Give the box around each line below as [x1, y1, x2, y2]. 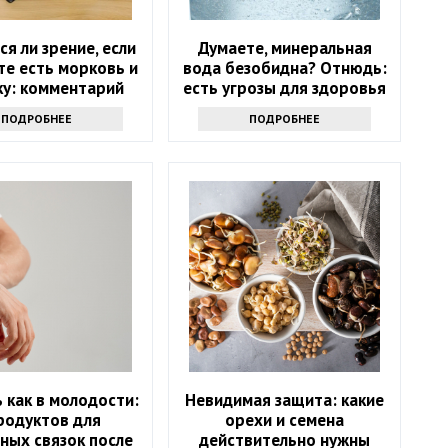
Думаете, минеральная [197, 36, 372, 59]
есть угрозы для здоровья [183, 76, 387, 99]
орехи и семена [225, 408, 345, 431]
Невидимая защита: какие [185, 388, 385, 411]
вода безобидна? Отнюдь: [182, 56, 387, 79]
